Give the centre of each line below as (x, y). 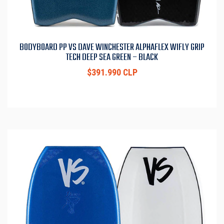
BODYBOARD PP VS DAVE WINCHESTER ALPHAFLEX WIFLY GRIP (112, 48)
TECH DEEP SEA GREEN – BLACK (112, 58)
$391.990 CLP (112, 73)
